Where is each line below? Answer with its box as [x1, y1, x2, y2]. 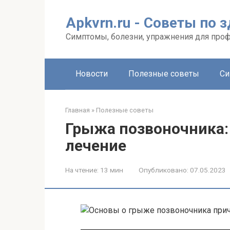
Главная [65, 106, 90, 114]
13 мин [99, 166, 123, 174]
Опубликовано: [139, 166, 188, 174]
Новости [75, 69, 108, 79]
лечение [65, 137, 126, 155]
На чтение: [65, 166, 99, 174]
